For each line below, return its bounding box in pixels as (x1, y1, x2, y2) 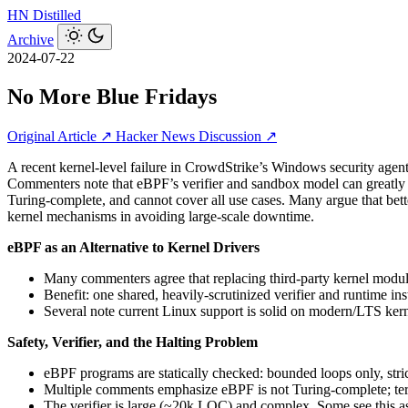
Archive (7, 32, 54, 47)
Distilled (33, 7, 81, 23)
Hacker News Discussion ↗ (116, 127, 277, 144)
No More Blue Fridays (7, 84, 217, 108)
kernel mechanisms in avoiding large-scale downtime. (7, 208, 314, 224)
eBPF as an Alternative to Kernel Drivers (7, 239, 260, 255)
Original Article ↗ (7, 127, 116, 144)
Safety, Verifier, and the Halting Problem (7, 333, 258, 350)
